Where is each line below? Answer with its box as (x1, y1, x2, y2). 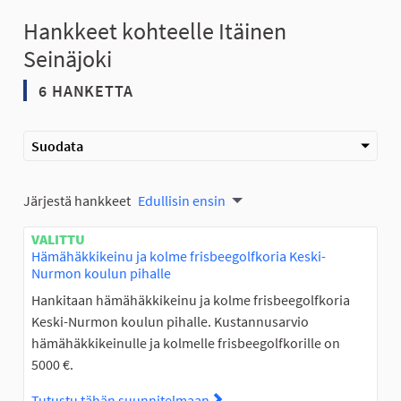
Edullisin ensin (138, 192, 226, 210)
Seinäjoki (23, 44, 112, 74)
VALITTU (31, 230, 85, 249)
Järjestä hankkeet (23, 192, 131, 210)
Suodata (31, 137, 83, 156)
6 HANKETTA (34, 81, 133, 102)
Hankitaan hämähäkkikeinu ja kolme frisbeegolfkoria (31, 291, 350, 310)
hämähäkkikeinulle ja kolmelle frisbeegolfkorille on (31, 334, 340, 353)
